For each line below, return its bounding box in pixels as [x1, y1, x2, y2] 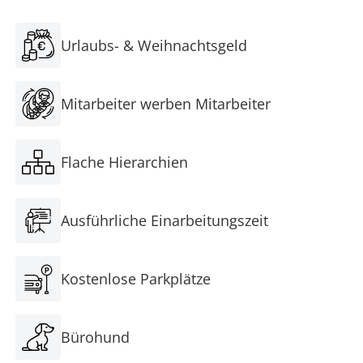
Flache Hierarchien [60, 152, 188, 173]
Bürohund [60, 327, 130, 348]
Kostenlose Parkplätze [60, 269, 211, 289]
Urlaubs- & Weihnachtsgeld [60, 36, 247, 56]
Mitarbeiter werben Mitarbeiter [60, 94, 271, 114]
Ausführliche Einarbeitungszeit [60, 211, 268, 231]
